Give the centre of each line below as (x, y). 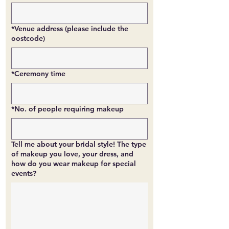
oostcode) (28, 38)
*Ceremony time (38, 74)
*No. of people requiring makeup (67, 109)
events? (24, 173)
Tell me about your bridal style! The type (79, 144)
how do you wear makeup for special (74, 164)
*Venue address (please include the (70, 29)
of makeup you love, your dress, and (72, 154)
